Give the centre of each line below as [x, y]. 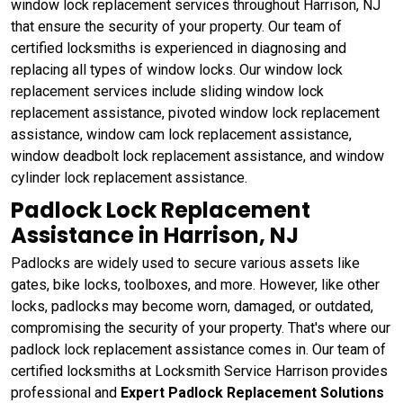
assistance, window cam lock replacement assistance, [181, 135]
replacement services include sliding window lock [167, 92]
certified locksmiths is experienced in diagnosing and [179, 49]
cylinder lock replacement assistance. [129, 178]
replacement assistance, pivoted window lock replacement [195, 113]
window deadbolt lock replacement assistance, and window [197, 157]
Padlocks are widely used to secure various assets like [185, 264]
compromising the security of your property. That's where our [201, 328]
